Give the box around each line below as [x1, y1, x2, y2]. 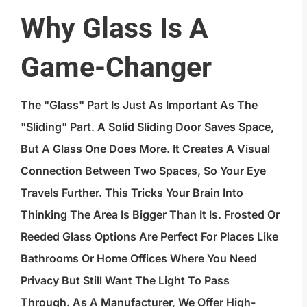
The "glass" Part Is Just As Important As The [21, 97, 258, 112]
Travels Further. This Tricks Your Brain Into [21, 185, 243, 199]
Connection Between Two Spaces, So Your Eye [21, 163, 266, 177]
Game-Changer [21, 50, 212, 84]
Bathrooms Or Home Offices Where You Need [21, 251, 257, 265]
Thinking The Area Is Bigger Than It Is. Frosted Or [21, 207, 280, 221]
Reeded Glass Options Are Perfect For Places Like [21, 229, 278, 243]
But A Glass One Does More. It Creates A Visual [21, 141, 270, 156]
